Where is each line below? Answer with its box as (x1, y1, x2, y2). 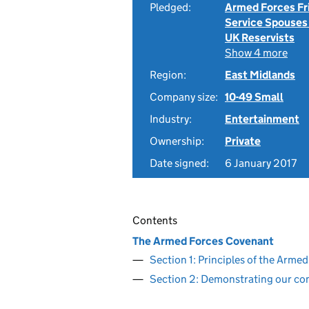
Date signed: (150, 157, 209, 170)
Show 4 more (225, 46, 288, 59)
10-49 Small (225, 90, 283, 103)
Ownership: (150, 134, 204, 148)
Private (225, 134, 261, 148)
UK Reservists (225, 31, 295, 44)
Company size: (150, 90, 218, 103)
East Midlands (225, 68, 295, 81)
